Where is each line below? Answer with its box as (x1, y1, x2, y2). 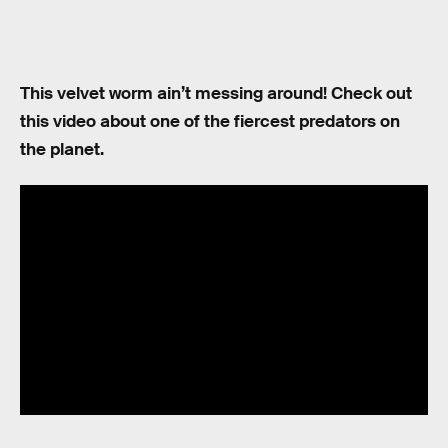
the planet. (20, 138, 104, 160)
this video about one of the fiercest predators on (20, 110, 400, 132)
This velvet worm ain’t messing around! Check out (20, 82, 412, 104)
